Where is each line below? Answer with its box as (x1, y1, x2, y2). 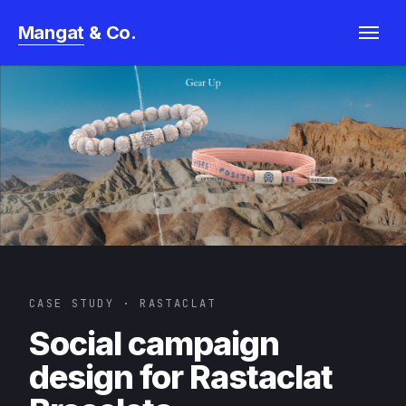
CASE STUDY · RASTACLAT (29, 296, 217, 312)
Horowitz (5, 53, 85, 75)
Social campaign (29, 324, 279, 364)
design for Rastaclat (29, 357, 333, 398)
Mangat (17, 21, 85, 43)
